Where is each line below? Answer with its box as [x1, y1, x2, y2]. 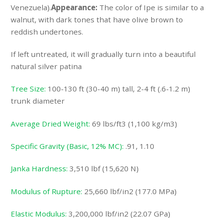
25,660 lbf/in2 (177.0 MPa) [82, 186, 177, 196]
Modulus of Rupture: [11, 186, 83, 196]
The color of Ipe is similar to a [99, 2, 204, 12]
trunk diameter [11, 96, 65, 106]
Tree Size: [11, 84, 46, 94]
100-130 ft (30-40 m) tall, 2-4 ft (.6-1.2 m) [46, 84, 191, 94]
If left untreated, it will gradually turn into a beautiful [11, 49, 196, 59]
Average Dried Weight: [11, 118, 91, 128]
